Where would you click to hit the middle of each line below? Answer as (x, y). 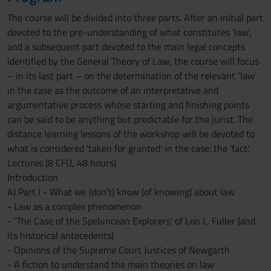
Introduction (33, 177)
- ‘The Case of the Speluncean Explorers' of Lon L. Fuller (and (131, 221)
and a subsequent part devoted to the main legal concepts (126, 47)
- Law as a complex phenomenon (74, 206)
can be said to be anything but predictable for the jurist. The (130, 119)
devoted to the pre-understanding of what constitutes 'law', (129, 32)
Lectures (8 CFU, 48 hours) (62, 163)
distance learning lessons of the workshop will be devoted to (131, 134)
